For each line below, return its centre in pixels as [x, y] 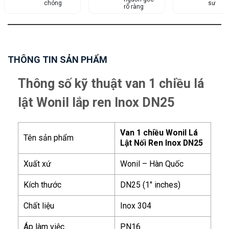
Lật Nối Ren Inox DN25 [162, 143]
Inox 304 [136, 205]
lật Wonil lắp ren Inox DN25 [96, 102]
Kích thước [42, 185]
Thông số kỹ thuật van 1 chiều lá [111, 83]
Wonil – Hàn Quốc [152, 164]
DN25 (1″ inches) [150, 185]
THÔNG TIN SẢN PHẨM [58, 59]
